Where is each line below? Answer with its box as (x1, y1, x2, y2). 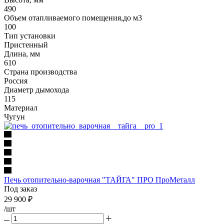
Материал (4, 103, 37, 112)
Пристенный (4, 40, 48, 49)
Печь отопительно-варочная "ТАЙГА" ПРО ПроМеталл (4, 175, 195, 184)
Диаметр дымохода (4, 85, 69, 94)
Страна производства (4, 67, 77, 76)
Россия (4, 76, 27, 85)
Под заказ (4, 184, 37, 193)
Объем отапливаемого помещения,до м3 (4, 13, 142, 22)
